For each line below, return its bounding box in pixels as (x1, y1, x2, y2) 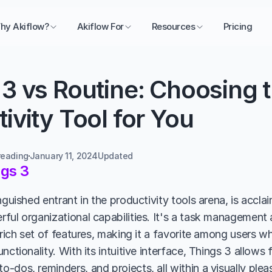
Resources (151, 21, 195, 32)
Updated (97, 151, 135, 161)
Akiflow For (76, 21, 124, 32)
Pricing (223, 21, 253, 32)
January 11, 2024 (29, 151, 98, 161)
